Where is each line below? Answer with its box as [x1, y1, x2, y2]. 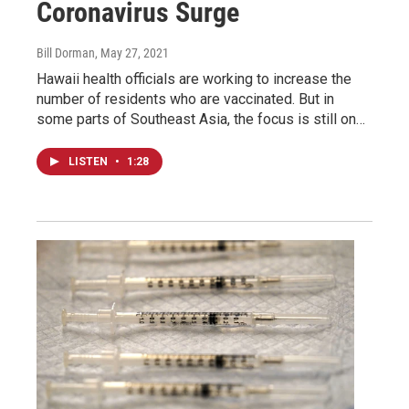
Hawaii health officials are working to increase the [37, 69, 351, 88]
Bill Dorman [37, 45, 95, 60]
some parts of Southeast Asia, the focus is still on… [37, 110, 365, 128]
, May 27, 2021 [95, 45, 169, 60]
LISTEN [68, 154, 110, 168]
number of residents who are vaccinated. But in [37, 89, 334, 108]
